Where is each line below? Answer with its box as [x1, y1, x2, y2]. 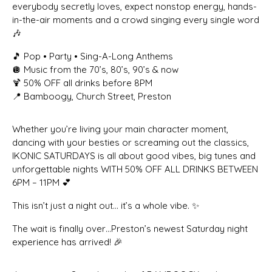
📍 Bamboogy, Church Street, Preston [12, 90, 171, 102]
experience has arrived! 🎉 [12, 236, 123, 248]
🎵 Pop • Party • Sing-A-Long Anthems [12, 50, 173, 62]
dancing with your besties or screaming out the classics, [12, 136, 249, 148]
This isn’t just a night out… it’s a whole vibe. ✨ [12, 199, 199, 211]
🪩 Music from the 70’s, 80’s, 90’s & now [12, 63, 178, 75]
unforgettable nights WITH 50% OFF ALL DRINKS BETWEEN [12, 163, 258, 175]
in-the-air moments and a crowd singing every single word [12, 13, 259, 25]
